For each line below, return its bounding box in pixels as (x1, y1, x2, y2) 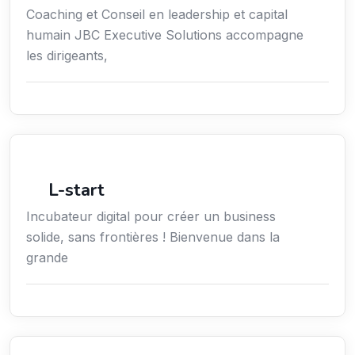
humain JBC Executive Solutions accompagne (26, 27, 303, 44)
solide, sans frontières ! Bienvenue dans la (26, 229, 280, 246)
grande (26, 250, 68, 266)
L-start (48, 178, 105, 203)
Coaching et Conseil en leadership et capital (26, 6, 288, 23)
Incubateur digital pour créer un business (26, 208, 276, 225)
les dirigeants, (26, 48, 108, 64)
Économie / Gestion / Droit (36, 164, 187, 180)
